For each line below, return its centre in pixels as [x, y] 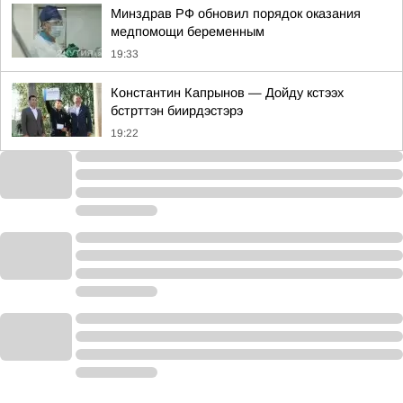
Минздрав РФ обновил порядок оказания [236, 13]
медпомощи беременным [188, 31]
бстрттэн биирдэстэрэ [177, 111]
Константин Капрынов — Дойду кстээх [227, 93]
